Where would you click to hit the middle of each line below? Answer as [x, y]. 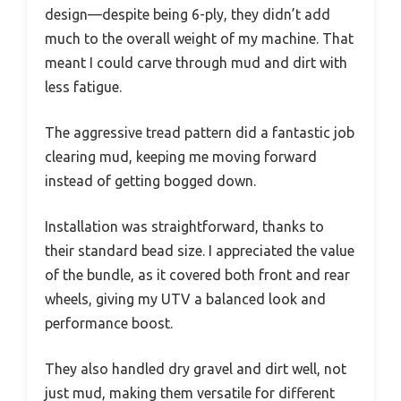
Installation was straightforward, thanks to [184, 226]
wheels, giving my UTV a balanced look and [185, 299]
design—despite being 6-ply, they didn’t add [188, 14]
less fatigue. [83, 86]
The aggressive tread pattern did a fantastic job [200, 132]
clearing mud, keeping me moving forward [181, 156]
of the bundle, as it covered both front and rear [197, 274]
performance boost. [109, 323]
